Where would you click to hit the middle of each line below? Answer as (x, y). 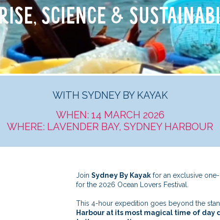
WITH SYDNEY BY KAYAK (110, 95)
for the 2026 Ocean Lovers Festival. (132, 185)
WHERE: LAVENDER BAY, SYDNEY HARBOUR (110, 127)
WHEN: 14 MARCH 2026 (110, 115)
